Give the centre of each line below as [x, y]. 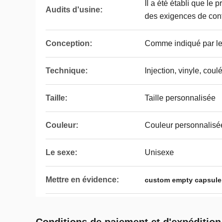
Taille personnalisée [180, 98]
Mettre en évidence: [82, 180]
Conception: [69, 43]
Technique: [67, 71]
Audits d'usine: [74, 10]
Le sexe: [61, 152]
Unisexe [159, 152]
